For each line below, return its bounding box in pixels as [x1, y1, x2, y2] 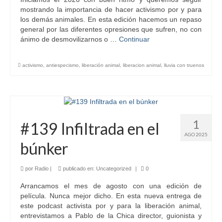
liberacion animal [123, 62, 161, 68]
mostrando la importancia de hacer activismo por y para [20, 5, 202, 13]
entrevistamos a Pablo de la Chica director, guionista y [20, 211, 202, 220]
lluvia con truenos [164, 62, 204, 68]
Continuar [119, 35, 150, 43]
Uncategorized [96, 165, 131, 171]
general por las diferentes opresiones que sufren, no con [20, 25, 202, 33]
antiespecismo [46, 62, 79, 68]
